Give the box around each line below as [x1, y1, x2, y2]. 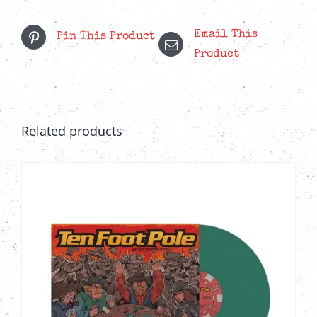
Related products [21, 122, 122, 139]
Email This [194, 28, 258, 40]
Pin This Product [57, 31, 155, 43]
